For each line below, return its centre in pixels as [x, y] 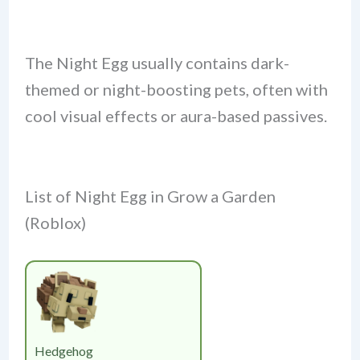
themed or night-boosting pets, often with [176, 89]
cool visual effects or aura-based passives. [176, 115]
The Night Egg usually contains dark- [157, 62]
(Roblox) [55, 222]
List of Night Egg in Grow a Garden [150, 196]
